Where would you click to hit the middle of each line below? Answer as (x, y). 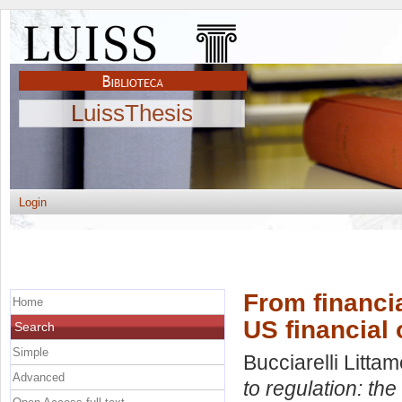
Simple (31, 352)
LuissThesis (132, 113)
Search (35, 326)
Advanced (39, 377)
